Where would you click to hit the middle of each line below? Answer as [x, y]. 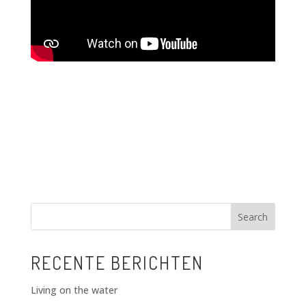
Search [253, 217]
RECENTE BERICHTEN [117, 262]
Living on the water [74, 290]
